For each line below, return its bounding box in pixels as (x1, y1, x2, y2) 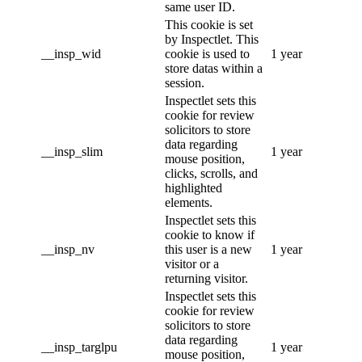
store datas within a (165, 61, 263, 75)
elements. (165, 195, 213, 209)
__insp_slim (41, 144, 103, 158)
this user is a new (165, 242, 252, 256)
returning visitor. (165, 271, 248, 285)
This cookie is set (165, 17, 253, 32)
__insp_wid (41, 46, 101, 61)
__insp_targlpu (41, 339, 117, 354)
